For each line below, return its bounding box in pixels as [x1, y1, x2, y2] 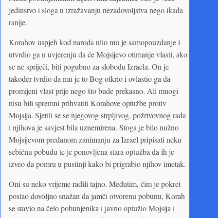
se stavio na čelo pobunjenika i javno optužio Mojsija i [9, 202, 175, 213]
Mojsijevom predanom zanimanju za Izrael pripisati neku [9, 134, 182, 145]
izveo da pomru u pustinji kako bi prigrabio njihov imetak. [9, 158, 186, 169]
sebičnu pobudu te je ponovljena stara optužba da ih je [9, 146, 174, 157]
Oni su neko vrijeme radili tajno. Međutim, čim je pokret [9, 178, 181, 189]
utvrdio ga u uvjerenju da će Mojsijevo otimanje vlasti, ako [9, 49, 187, 59]
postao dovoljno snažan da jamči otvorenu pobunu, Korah [9, 190, 185, 201]
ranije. [9, 17, 27, 27]
